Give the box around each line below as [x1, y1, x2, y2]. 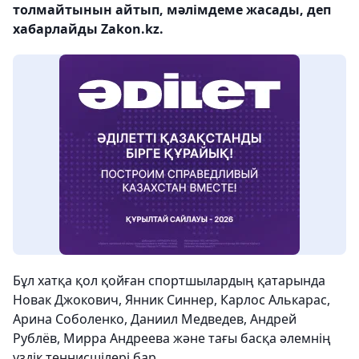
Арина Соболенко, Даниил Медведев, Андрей [13, 310, 296, 328]
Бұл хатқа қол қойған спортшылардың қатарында [13, 272, 325, 289]
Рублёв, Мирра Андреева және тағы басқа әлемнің [13, 329, 331, 347]
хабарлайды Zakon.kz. [13, 20, 163, 38]
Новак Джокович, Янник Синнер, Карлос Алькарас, [13, 291, 330, 309]
